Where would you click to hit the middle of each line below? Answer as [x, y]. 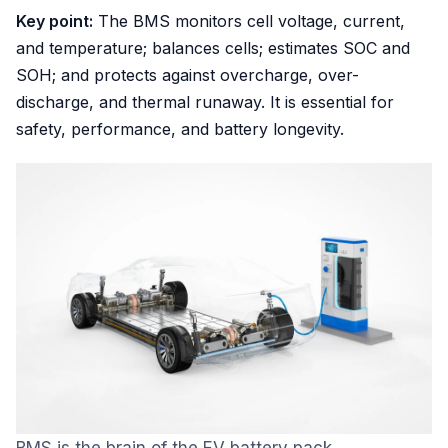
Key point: [54, 21]
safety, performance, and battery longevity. [180, 129]
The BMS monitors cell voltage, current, [249, 21]
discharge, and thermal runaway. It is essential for [205, 102]
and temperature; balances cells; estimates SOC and [213, 48]
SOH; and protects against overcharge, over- [187, 75]
